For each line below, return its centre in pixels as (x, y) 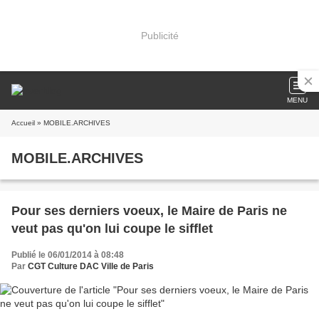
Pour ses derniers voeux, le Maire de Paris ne (149, 211)
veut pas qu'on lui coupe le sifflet (112, 229)
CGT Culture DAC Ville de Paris (91, 266)
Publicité (159, 35)
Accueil (23, 123)
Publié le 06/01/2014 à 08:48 (68, 255)
